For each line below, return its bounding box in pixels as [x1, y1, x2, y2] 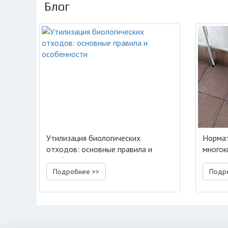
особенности [46, 155, 92, 165]
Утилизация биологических [46, 133, 140, 143]
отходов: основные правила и [46, 144, 152, 154]
